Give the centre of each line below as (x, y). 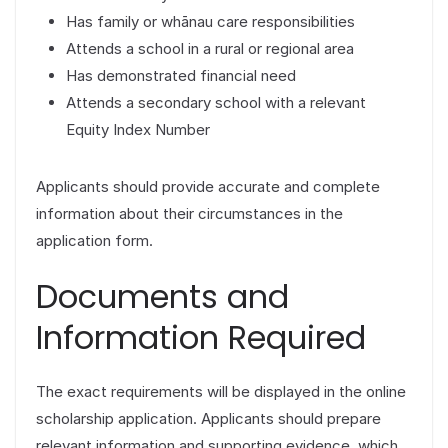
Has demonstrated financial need (181, 75)
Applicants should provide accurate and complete (208, 186)
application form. (94, 240)
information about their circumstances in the (189, 213)
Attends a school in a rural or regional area (210, 48)
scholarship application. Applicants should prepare (208, 419)
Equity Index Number (138, 129)
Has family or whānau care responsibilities (210, 21)
